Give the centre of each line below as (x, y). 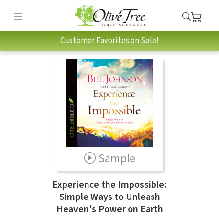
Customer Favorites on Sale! (109, 41)
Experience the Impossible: (109, 185)
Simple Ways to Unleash (109, 197)
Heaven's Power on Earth (109, 209)
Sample (117, 158)
